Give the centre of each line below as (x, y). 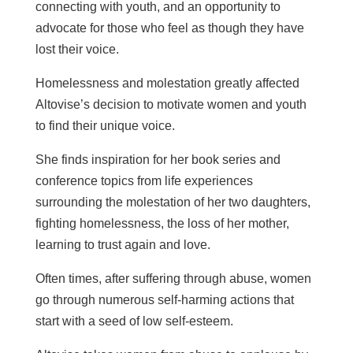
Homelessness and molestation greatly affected (167, 84)
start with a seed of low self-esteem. (134, 321)
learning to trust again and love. (123, 245)
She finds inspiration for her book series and (158, 160)
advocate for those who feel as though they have (169, 28)
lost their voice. (77, 50)
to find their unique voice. (105, 126)
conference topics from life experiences (144, 181)
